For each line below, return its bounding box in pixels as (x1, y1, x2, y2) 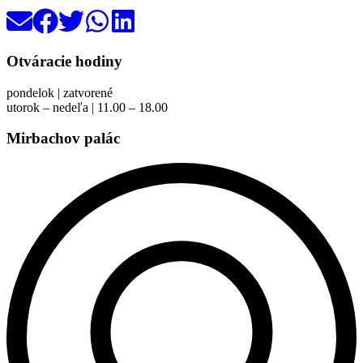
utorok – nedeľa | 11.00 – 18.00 (6, 100, 168, 114)
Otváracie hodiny (6, 52, 122, 70)
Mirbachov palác (6, 130, 120, 147)
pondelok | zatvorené (6, 85, 113, 100)
